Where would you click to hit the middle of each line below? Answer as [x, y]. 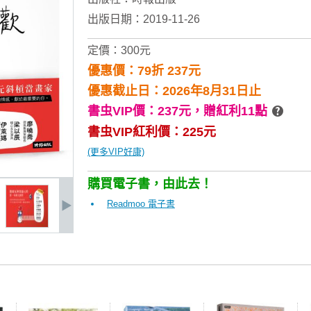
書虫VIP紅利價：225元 [152, 132]
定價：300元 [119, 50]
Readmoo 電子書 [141, 204]
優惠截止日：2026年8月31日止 [174, 91]
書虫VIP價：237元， [145, 111]
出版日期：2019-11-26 [144, 19]
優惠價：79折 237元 [144, 71]
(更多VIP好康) [116, 152]
